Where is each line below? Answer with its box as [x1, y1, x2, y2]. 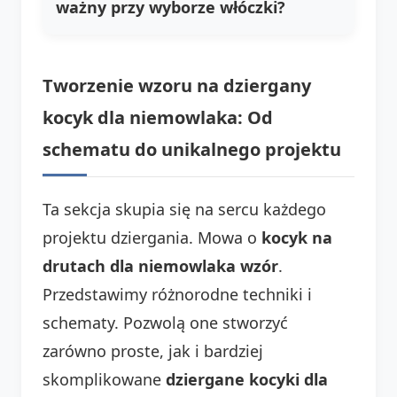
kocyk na [261, 226, 332, 248]
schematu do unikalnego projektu [43, 136, 341, 161]
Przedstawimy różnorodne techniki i [43, 283, 312, 305]
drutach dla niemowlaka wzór [43, 254, 278, 276]
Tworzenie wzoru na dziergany [43, 73, 311, 97]
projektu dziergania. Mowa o [43, 226, 261, 248]
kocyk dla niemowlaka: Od [43, 105, 273, 129]
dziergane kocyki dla [166, 368, 328, 390]
